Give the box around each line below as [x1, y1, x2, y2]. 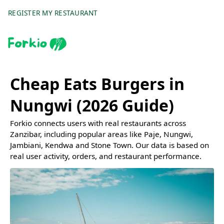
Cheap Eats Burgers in [10, 73, 184, 94]
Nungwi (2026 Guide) [10, 94, 174, 116]
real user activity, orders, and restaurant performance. [10, 151, 201, 161]
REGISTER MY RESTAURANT [8, 8, 98, 17]
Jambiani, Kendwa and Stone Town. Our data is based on [10, 140, 209, 150]
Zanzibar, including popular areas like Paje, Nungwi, [10, 129, 193, 139]
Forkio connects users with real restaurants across [10, 118, 186, 128]
